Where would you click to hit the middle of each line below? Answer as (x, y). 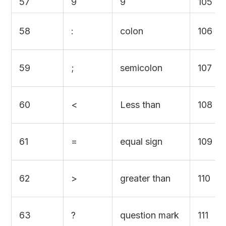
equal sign (141, 141)
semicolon (141, 68)
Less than (140, 104)
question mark (149, 215)
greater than (145, 178)
